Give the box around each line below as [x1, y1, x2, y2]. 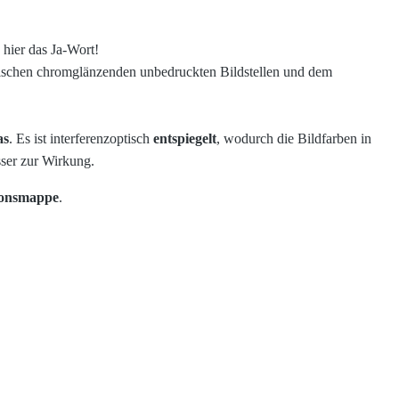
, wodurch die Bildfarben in [216, 131, 371, 147]
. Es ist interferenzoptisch [9, 131, 153, 147]
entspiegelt [153, 131, 216, 147]
